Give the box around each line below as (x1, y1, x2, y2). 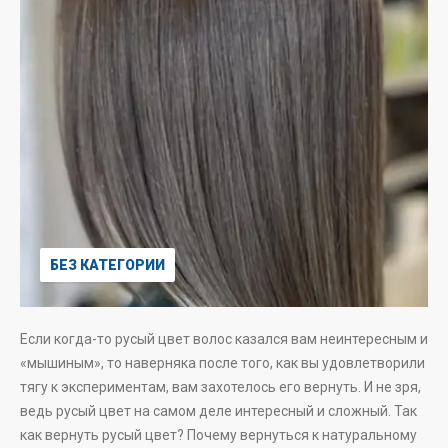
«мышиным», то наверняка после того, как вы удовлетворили (20, 355, 425, 371)
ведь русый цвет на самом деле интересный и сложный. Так (20, 403, 417, 419)
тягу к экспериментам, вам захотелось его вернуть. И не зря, (20, 379, 421, 395)
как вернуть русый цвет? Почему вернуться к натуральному (20, 427, 417, 443)
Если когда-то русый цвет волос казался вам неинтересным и (20, 331, 428, 347)
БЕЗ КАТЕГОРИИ (50, 257, 165, 273)
